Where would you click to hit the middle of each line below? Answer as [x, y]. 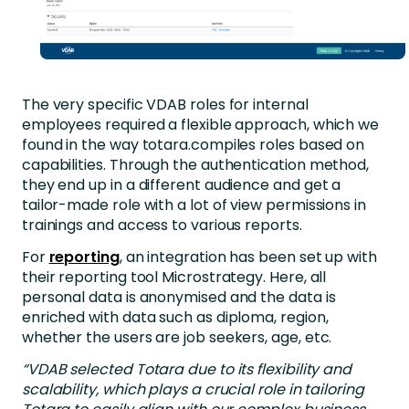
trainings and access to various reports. [163, 225]
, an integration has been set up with [248, 257]
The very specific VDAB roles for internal [165, 104]
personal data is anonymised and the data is [178, 297]
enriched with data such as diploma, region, [175, 317]
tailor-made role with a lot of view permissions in [194, 204]
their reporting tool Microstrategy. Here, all [174, 277]
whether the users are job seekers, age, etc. [177, 337]
